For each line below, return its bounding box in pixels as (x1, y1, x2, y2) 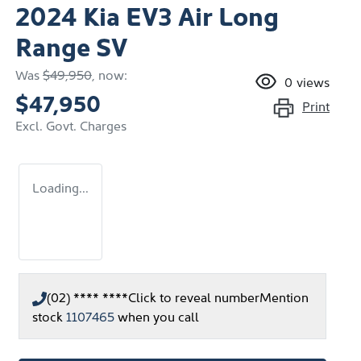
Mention (259, 287, 309, 305)
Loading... (32, 177, 89, 196)
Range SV (15, 27, 127, 63)
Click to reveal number (128, 287, 259, 305)
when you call (118, 306, 199, 325)
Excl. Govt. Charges (15, 115, 127, 134)
